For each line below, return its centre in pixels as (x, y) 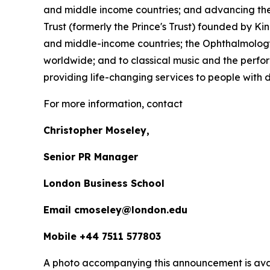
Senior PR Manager (91, 157)
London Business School (105, 183)
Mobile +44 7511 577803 (102, 236)
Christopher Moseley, (96, 130)
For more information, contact (113, 104)
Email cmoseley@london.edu (115, 210)
